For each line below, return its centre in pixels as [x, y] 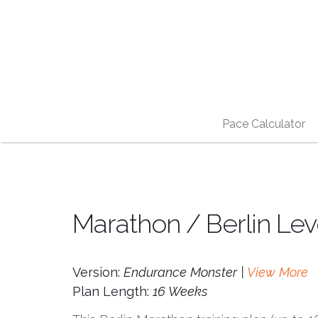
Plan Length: [113, 291]
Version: [98, 272]
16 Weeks [180, 291]
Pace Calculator [263, 124]
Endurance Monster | [185, 272]
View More [278, 272]
